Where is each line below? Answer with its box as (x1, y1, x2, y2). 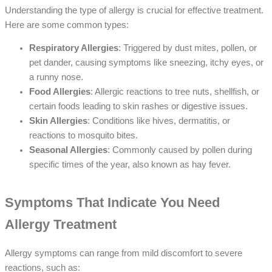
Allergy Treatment (5, 217, 117, 233)
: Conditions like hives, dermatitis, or (87, 116, 230, 126)
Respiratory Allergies (29, 43, 118, 53)
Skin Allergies (29, 116, 87, 126)
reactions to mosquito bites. (29, 131, 138, 141)
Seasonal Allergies (29, 145, 107, 155)
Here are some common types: (5, 19, 129, 30)
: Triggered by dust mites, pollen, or (118, 43, 257, 53)
